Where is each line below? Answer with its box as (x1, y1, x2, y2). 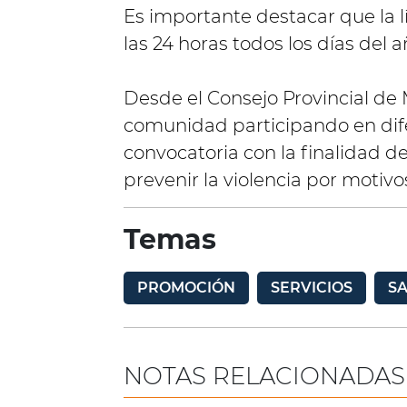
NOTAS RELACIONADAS (124, 362, 405, 391)
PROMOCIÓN (137, 279, 235, 296)
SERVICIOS (271, 279, 352, 296)
